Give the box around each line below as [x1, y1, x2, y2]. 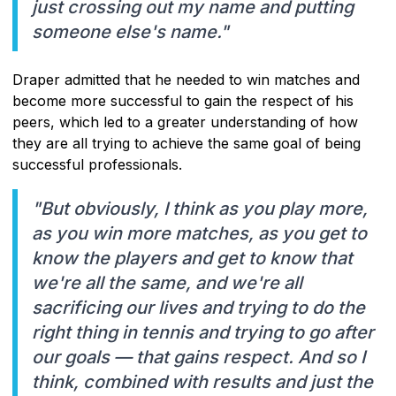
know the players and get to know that [32, 247, 353, 269]
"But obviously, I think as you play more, [32, 197, 368, 219]
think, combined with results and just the [32, 370, 373, 392]
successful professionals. [12, 155, 182, 173]
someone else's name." [32, 20, 233, 42]
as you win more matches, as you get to [32, 222, 367, 244]
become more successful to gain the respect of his [12, 91, 354, 110]
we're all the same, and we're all [32, 271, 302, 293]
